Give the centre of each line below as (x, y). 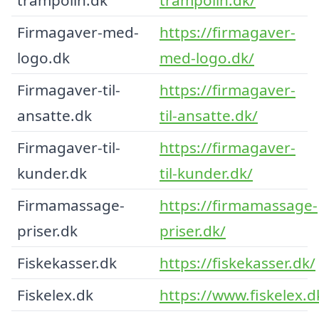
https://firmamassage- (239, 205)
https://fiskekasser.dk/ (237, 262)
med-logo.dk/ (207, 57)
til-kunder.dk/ (206, 173)
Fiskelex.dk (55, 294)
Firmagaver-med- (78, 32)
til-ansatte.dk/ (209, 115)
